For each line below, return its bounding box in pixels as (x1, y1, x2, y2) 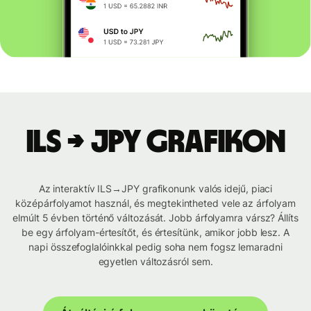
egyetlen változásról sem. (98, 255, 213, 268)
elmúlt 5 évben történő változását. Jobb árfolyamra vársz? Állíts (12, 212, 299, 224)
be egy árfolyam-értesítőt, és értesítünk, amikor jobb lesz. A (22, 226, 289, 239)
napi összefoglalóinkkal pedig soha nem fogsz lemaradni (28, 241, 283, 253)
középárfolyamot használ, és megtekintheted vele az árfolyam (15, 197, 296, 210)
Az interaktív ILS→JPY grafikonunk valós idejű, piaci (38, 183, 273, 195)
